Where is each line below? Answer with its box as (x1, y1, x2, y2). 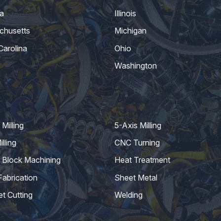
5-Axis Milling (114, 120, 161, 130)
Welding (114, 190, 143, 200)
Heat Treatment (114, 155, 170, 165)
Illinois (114, 8, 136, 19)
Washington (114, 61, 157, 71)
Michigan (114, 26, 147, 36)
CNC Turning (114, 137, 160, 147)
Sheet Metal (114, 172, 157, 183)
